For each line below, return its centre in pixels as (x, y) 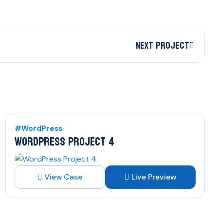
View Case (63, 177)
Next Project (163, 45)
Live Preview (154, 177)
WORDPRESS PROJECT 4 (64, 142)
